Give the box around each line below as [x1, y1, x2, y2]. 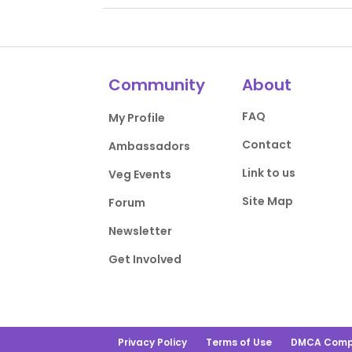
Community [108, 74, 206, 96]
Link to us [241, 165, 295, 181]
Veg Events [108, 167, 172, 182]
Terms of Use [206, 335, 272, 349]
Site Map [241, 193, 293, 209]
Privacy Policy [118, 335, 187, 349]
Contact [241, 137, 291, 152]
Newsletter [108, 223, 173, 239]
